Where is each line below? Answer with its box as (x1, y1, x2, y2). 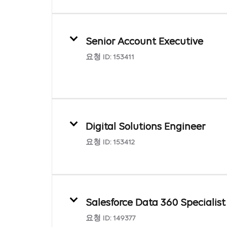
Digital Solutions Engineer (86, 122, 208, 132)
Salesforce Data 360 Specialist (86, 198, 225, 208)
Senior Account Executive (86, 36, 203, 47)
